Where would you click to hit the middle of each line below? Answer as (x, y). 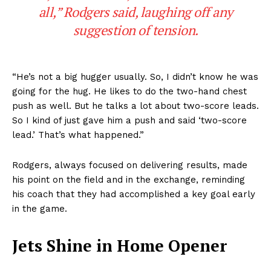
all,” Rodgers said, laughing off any (135, 12)
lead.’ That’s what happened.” (78, 135)
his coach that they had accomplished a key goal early (134, 194)
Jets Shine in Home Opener (119, 246)
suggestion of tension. (135, 30)
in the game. (40, 209)
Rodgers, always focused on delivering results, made (130, 165)
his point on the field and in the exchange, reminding (129, 180)
